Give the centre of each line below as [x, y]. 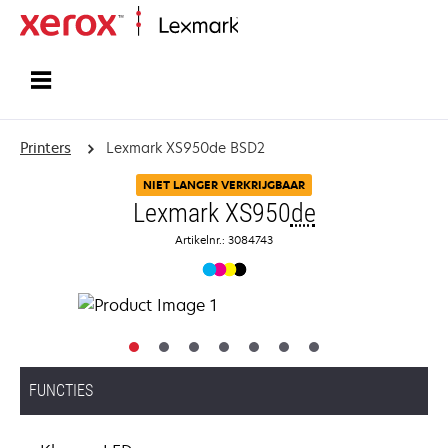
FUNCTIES [61, 390]
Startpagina [270, 26]
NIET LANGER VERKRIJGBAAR [224, 185]
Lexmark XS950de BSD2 [185, 147]
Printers [45, 147]
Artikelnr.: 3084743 [224, 239]
